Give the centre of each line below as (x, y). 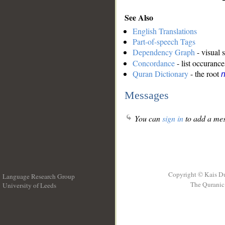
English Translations (165, 31)
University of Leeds (29, 185)
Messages (147, 95)
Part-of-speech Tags (164, 42)
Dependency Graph (164, 52)
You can (147, 119)
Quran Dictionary (160, 74)
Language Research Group (39, 176)
